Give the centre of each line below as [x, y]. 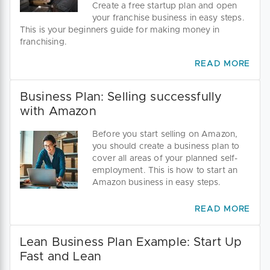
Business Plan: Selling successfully [121, 97]
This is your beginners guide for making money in [120, 30]
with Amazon [58, 112]
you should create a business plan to [166, 147]
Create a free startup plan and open [165, 6]
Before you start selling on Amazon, [165, 135]
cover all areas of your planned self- [165, 159]
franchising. [43, 42]
